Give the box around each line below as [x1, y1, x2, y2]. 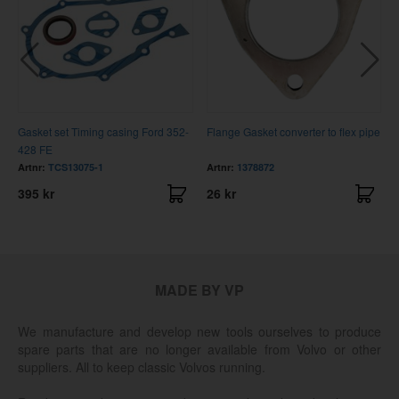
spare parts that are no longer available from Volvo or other [18, 339, 381, 358]
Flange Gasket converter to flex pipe [206, 123, 380, 139]
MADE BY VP [155, 279, 244, 300]
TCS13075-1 [48, 159, 103, 174]
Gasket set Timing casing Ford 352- [18, 123, 189, 139]
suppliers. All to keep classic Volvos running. [18, 357, 265, 376]
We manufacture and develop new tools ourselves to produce [18, 322, 381, 340]
